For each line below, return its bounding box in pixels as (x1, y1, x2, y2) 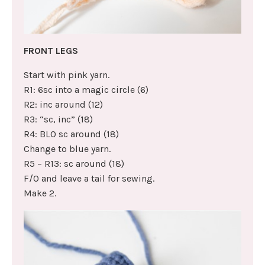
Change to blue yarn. (24, 143, 111, 154)
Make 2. (24, 187, 56, 199)
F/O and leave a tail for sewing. (24, 172, 154, 184)
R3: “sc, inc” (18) (24, 113, 93, 125)
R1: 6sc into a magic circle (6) (24, 83, 148, 95)
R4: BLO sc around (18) (24, 128, 119, 140)
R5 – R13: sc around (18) (24, 157, 124, 169)
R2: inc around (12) (24, 98, 103, 110)
